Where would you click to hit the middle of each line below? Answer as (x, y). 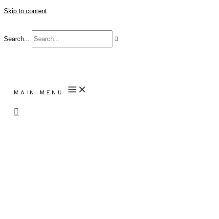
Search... (17, 39)
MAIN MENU (39, 92)
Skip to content (25, 11)
